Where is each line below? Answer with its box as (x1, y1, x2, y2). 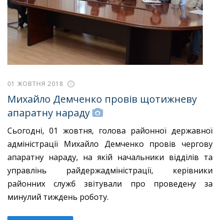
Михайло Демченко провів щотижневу (7, 92, 197, 106)
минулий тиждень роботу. (7, 191, 110, 202)
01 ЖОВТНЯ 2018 (7, 80, 63, 88)
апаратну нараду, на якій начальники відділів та (7, 151, 213, 163)
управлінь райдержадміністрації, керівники (7, 165, 213, 176)
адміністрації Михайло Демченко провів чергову (7, 138, 213, 149)
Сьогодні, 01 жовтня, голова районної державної (7, 125, 213, 136)
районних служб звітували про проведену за (7, 178, 213, 189)
